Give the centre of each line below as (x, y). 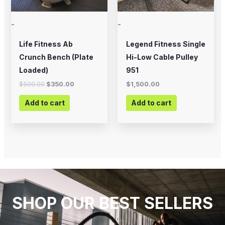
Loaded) (34, 70)
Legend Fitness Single (165, 44)
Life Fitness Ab (46, 44)
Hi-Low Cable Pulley (162, 57)
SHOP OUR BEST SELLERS (113, 203)
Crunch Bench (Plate (57, 57)
